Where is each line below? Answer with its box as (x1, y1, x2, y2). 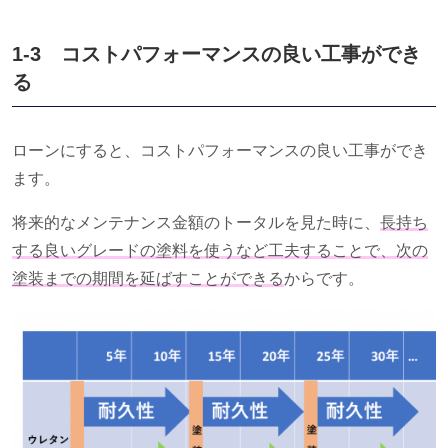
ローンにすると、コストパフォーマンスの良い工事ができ (12, 141, 428, 159)
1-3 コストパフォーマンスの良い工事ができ (12, 42, 421, 65)
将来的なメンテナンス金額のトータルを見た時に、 (12, 213, 380, 231)
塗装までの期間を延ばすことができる (12, 269, 284, 287)
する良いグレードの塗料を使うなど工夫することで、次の (12, 241, 428, 259)
